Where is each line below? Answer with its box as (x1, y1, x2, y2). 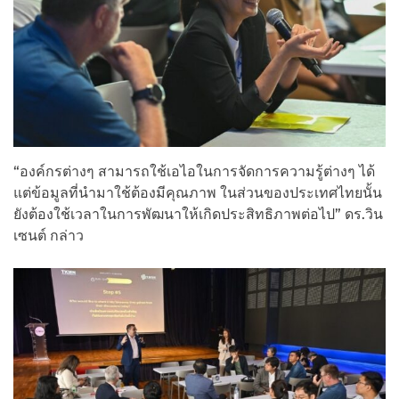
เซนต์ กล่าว (13, 227, 84, 245)
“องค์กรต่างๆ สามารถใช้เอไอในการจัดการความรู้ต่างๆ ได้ (13, 163, 375, 181)
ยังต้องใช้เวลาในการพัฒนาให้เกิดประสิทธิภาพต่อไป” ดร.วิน (13, 206, 383, 224)
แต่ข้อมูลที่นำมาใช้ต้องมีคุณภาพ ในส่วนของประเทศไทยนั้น (13, 184, 382, 202)
